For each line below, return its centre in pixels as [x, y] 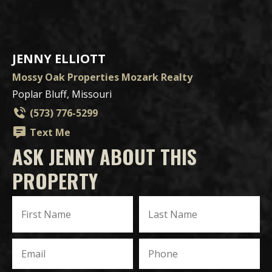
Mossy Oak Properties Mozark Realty [102, 77]
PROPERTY [55, 181]
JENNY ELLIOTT [59, 59]
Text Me [50, 132]
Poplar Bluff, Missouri [62, 94]
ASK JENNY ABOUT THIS [104, 156]
